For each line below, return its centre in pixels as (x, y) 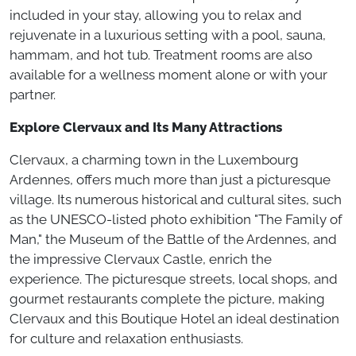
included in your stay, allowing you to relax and (156, 15)
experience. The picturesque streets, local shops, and (174, 279)
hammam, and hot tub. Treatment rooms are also (161, 55)
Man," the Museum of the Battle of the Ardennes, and (173, 239)
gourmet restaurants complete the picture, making (167, 299)
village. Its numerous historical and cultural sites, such (176, 199)
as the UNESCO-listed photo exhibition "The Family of (176, 219)
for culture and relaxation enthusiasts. (128, 339)
